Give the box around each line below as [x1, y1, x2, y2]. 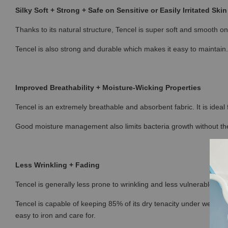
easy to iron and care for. [15, 211, 96, 219]
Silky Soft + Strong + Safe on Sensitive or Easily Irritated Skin [15, 6, 227, 14]
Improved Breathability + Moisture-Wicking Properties [15, 83, 201, 92]
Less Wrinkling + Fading [15, 161, 100, 169]
